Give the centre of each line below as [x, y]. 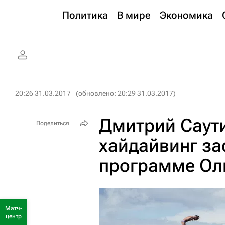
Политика [85, 15]
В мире [134, 15]
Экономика [186, 15]
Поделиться [53, 123]
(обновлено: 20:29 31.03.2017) [126, 93]
